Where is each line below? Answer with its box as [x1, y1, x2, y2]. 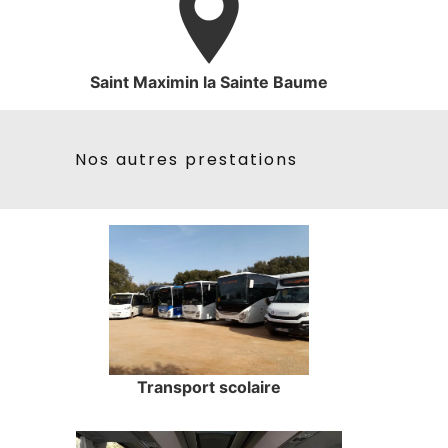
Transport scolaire [137, 377, 281, 398]
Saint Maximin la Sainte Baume [90, 72, 328, 93]
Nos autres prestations [74, 148, 298, 172]
